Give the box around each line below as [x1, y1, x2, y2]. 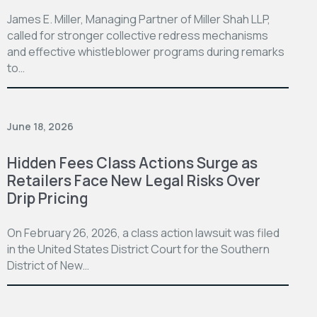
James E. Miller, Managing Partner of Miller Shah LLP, [7, 11, 270, 27]
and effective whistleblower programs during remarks [7, 43, 284, 59]
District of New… [7, 257, 89, 273]
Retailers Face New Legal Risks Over [7, 170, 260, 190]
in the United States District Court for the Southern [7, 241, 270, 257]
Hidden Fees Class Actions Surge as [7, 152, 258, 173]
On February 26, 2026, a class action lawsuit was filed [7, 224, 279, 241]
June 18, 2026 [7, 119, 74, 133]
